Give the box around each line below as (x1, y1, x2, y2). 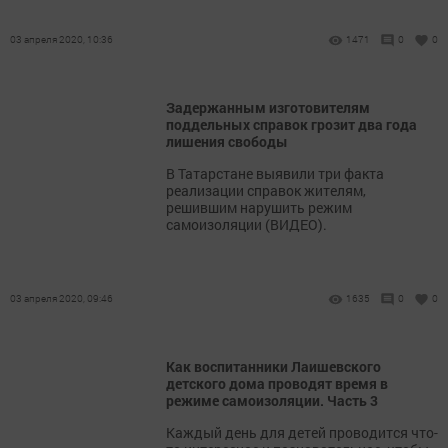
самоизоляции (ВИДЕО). (166, 215, 327, 235)
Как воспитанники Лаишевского (166, 357, 381, 377)
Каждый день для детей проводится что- (166, 423, 438, 443)
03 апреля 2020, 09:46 (10, 292, 113, 306)
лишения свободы (166, 132, 288, 152)
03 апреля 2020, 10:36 (10, 33, 113, 47)
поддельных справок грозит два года (166, 115, 417, 135)
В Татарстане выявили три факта (166, 164, 384, 184)
